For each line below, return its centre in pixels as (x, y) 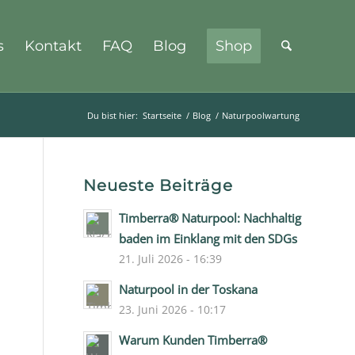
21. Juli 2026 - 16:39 (171, 259)
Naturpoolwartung (261, 115)
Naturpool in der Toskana (189, 289)
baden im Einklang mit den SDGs (208, 239)
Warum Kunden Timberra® (193, 340)
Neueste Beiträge (158, 185)
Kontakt (53, 46)
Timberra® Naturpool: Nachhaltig (210, 218)
